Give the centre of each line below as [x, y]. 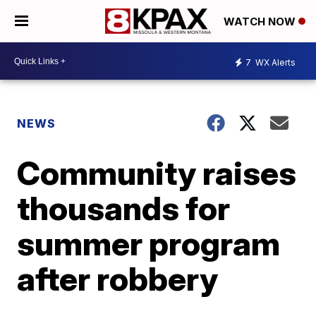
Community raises [157, 173]
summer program [149, 243]
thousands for [124, 208]
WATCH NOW [261, 22]
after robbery [118, 279]
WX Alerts [274, 62]
